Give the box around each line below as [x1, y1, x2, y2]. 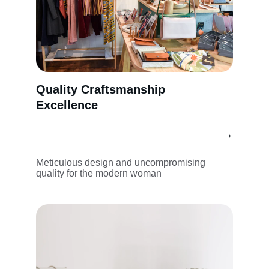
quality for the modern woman [36, 168, 162, 178]
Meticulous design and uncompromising [36, 157, 208, 168]
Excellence [36, 98, 98, 112]
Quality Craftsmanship [36, 83, 169, 96]
